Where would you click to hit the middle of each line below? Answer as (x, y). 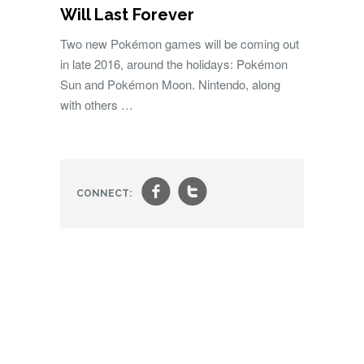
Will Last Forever (127, 15)
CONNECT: (104, 193)
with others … (97, 104)
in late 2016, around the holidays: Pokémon (174, 64)
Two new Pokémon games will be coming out (180, 43)
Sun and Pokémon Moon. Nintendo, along (170, 84)
